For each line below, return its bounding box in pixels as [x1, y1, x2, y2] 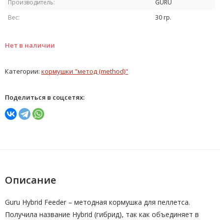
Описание [5, 173, 56, 187]
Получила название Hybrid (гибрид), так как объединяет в [5, 210, 199, 219]
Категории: [5, 67, 41, 76]
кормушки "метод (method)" [41, 67, 128, 76]
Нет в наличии [5, 41, 55, 50]
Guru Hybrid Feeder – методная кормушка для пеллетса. [5, 197, 190, 207]
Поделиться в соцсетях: [5, 93, 84, 102]
